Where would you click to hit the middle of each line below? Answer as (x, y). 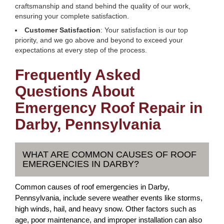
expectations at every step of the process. (81, 50)
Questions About (75, 91)
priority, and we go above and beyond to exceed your (99, 40)
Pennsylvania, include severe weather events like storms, (109, 198)
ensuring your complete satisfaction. (72, 16)
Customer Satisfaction (62, 30)
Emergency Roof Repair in (109, 108)
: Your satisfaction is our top (144, 30)
